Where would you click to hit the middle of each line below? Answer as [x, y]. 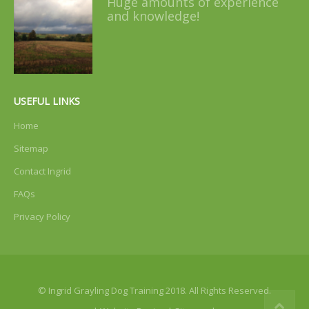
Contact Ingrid [42, 171]
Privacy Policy [42, 216]
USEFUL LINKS [47, 101]
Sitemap [31, 148]
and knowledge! [153, 16]
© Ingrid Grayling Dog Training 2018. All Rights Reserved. [154, 290]
